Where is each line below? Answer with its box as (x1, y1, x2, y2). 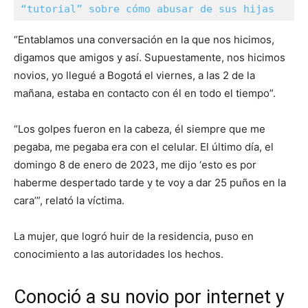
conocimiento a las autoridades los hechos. (14, 247, 223, 261)
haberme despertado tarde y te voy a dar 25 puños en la (14, 176, 286, 189)
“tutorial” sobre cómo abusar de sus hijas (21, 3, 274, 15)
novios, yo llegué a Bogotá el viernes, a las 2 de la (14, 69, 255, 82)
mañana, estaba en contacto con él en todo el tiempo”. (14, 87, 276, 100)
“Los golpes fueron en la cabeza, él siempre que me (14, 122, 265, 135)
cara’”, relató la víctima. (14, 194, 124, 207)
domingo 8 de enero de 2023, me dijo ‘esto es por (14, 158, 256, 171)
